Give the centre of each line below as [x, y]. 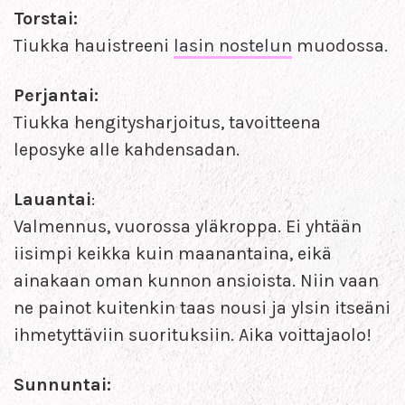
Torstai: [46, 18]
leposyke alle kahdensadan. [127, 149]
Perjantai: [56, 95]
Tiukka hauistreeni [94, 45]
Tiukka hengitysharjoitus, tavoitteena [167, 122]
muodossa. [340, 45]
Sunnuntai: [62, 384]
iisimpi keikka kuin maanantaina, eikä [173, 253]
